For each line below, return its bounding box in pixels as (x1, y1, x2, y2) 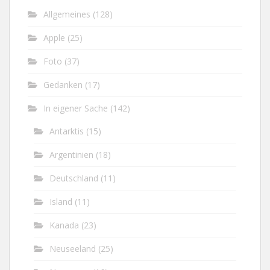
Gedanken (43, 79, 83, 90)
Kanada (49, 219, 79, 231)
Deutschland (49, 172, 98, 184)
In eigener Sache (43, 102, 108, 114)
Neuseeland (49, 243, 96, 254)
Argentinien (49, 149, 93, 160)
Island (49, 196, 72, 207)
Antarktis (49, 125, 84, 137)
